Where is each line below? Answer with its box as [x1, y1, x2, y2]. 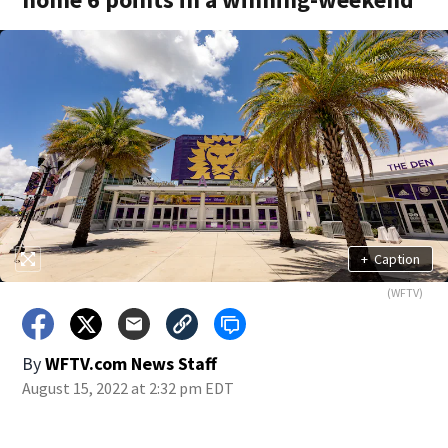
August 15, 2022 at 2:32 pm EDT [22, 378, 235, 398]
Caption [373, 249, 420, 268]
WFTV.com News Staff [45, 352, 218, 375]
